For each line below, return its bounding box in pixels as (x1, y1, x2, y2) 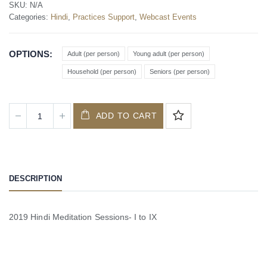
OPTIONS (9, 49, 49, 60)
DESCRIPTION (9, 174, 62, 184)
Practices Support (73, 12, 135, 21)
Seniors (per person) (150, 68, 210, 76)
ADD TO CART (95, 110, 157, 120)
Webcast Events (139, 12, 197, 21)
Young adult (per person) (133, 50, 204, 58)
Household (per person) (67, 68, 136, 76)
